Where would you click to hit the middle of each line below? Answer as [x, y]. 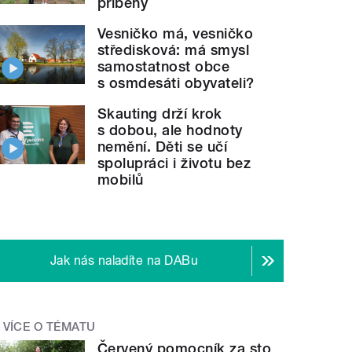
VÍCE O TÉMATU [49, 326]
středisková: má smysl [174, 49]
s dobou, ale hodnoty [170, 130]
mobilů [121, 179]
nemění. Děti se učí [163, 146]
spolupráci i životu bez [174, 163]
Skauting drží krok [160, 113]
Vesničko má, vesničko [176, 33]
